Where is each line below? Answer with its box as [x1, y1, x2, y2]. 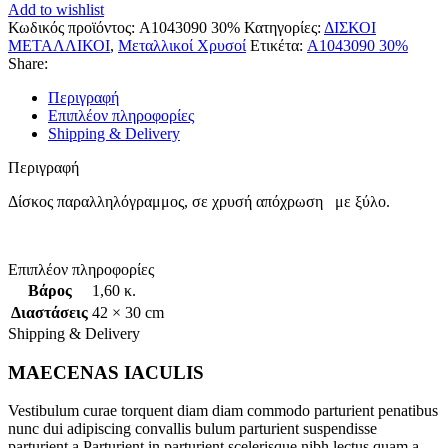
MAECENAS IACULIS [8, 361, 204, 383]
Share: [8, 54, 48, 72]
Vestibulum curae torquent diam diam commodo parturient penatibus [8, 402, 438, 420]
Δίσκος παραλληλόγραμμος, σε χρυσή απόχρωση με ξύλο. [8, 192, 390, 210]
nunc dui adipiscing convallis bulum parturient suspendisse [8, 420, 377, 438]
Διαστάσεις [11, 303, 88, 321]
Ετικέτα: [250, 36, 303, 54]
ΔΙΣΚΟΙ [324, 18, 376, 36]
